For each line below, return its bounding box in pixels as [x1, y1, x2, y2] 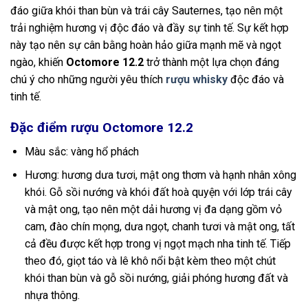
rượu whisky [166, 73, 228, 87]
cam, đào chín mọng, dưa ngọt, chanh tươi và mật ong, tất [24, 220, 295, 234]
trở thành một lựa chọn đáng [144, 56, 279, 69]
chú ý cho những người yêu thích [10, 73, 166, 87]
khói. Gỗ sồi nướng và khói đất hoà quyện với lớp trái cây [24, 186, 292, 199]
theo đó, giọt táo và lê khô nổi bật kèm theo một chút [24, 254, 276, 268]
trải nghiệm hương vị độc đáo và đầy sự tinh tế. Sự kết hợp [10, 21, 289, 35]
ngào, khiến [10, 56, 66, 69]
